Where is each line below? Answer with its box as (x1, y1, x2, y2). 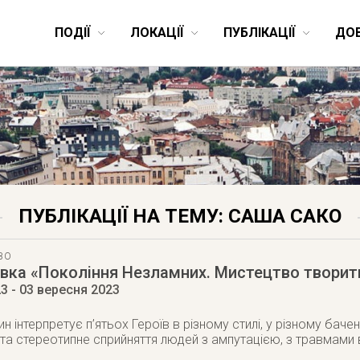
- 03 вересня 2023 (8, 282, 120, 297)
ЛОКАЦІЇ (130, 25, 183, 40)
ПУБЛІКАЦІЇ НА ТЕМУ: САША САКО (18, 205, 342, 227)
